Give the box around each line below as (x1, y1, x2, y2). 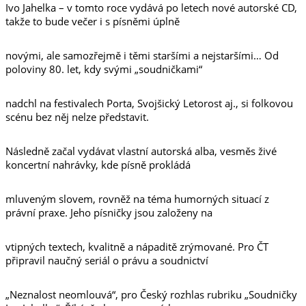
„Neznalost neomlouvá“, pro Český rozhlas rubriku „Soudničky (5, 288, 297, 301)
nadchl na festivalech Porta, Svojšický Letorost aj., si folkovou (5, 96, 293, 110)
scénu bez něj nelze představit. (5, 110, 149, 124)
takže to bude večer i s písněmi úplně (5, 14, 180, 28)
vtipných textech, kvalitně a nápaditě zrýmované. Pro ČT (5, 240, 268, 253)
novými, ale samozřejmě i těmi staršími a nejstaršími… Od (5, 48, 279, 62)
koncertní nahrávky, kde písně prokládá (5, 158, 191, 171)
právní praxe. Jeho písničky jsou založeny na (5, 206, 212, 219)
